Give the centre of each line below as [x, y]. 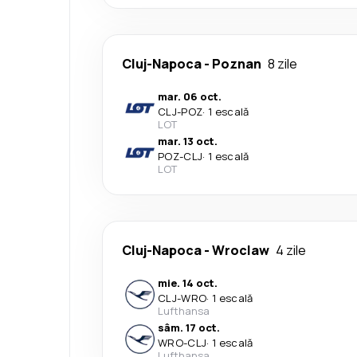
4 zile [291, 250]
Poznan [237, 63]
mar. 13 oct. [188, 141]
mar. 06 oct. [190, 96]
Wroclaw [241, 250]
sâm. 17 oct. [189, 327]
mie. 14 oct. [188, 282]
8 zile [282, 63]
